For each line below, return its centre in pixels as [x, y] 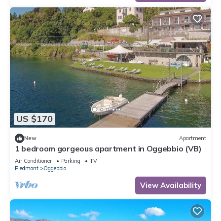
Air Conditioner [33, 161]
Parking [71, 161]
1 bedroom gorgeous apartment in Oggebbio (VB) [108, 148]
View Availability [171, 185]
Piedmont [27, 168]
